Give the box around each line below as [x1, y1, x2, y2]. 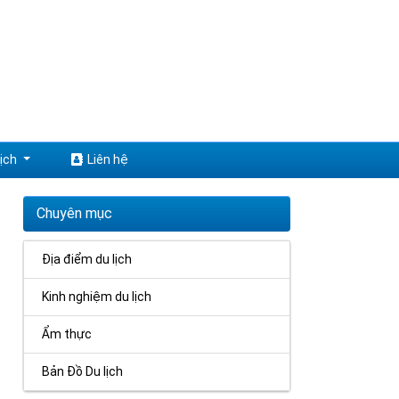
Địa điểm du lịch [42, 252, 133, 267]
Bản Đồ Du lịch [42, 364, 124, 379]
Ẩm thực [42, 327, 93, 342]
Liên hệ [87, 152, 128, 167]
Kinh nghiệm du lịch [42, 289, 152, 305]
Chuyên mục [37, 205, 113, 223]
